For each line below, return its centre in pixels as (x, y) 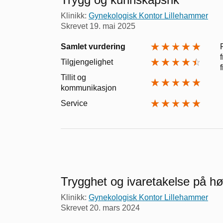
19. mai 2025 (112, 26)
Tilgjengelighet (87, 62)
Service (74, 103)
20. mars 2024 (115, 208)
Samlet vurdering (93, 46)
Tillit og (73, 77)
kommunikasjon (89, 88)
